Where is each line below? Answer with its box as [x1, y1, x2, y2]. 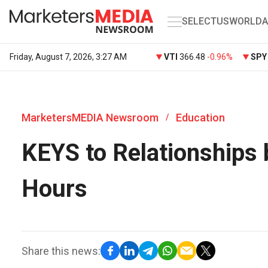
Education [176, 111, 225, 124]
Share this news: [22, 244, 100, 257]
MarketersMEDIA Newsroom [22, 111, 159, 124]
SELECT [182, 16, 217, 27]
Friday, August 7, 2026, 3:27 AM [10, 52, 127, 62]
